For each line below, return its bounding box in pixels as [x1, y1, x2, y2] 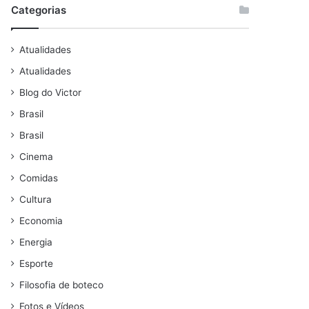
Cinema [19, 151, 54, 162]
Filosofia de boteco [19, 279, 104, 290]
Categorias [11, 3, 67, 17]
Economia [19, 215, 63, 226]
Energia [19, 237, 53, 248]
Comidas [19, 172, 59, 183]
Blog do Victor [19, 87, 82, 98]
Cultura [19, 194, 52, 205]
